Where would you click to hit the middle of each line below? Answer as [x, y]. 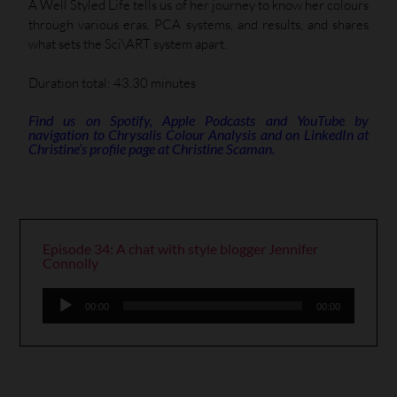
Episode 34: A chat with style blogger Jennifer [180, 248]
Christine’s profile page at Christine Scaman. [152, 148]
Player [60, 316]
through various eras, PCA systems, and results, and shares [198, 24]
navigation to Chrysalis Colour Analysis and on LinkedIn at [198, 134]
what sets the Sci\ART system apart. [128, 43]
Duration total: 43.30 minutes [112, 83]
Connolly [70, 262]
